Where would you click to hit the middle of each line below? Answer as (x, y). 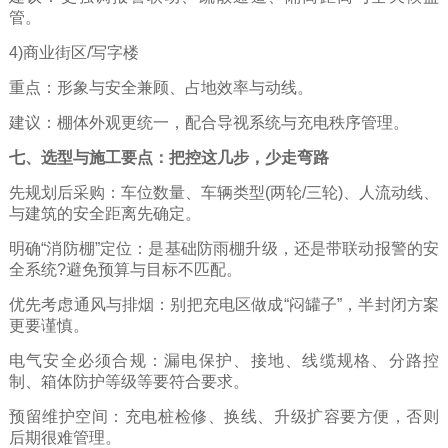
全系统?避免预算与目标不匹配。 (125, 269)
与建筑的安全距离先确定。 (104, 213)
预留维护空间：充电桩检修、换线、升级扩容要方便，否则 (224, 416)
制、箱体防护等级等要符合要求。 (128, 381)
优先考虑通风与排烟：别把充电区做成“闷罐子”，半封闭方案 (224, 304)
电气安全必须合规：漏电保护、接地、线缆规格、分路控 (224, 360)
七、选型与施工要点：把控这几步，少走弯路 (168, 157)
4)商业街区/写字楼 (73, 52)
